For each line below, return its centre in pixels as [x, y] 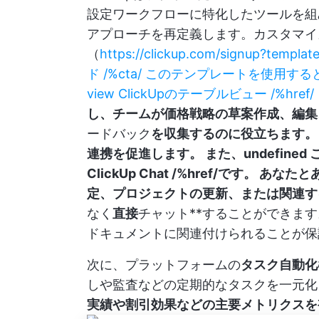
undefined [275, 153]
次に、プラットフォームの [164, 264]
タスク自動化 [279, 264]
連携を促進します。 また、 [165, 153]
